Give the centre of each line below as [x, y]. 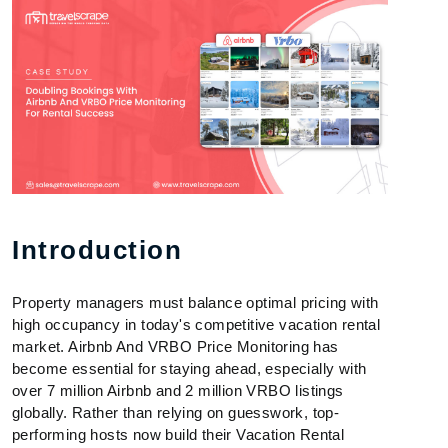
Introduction [97, 250]
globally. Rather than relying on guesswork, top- [176, 413]
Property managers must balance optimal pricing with [195, 303]
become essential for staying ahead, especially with [189, 369]
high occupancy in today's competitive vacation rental [196, 325]
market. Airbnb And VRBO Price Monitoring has [175, 347]
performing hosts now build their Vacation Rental [178, 435]
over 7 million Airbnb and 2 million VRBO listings [178, 391]
